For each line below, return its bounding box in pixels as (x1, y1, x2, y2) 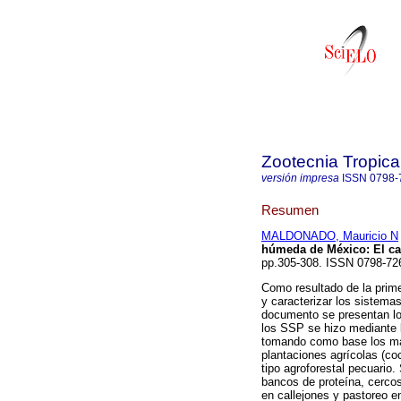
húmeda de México (261, 243, 366, 257)
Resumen (261, 201, 319, 218)
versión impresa (261, 172, 339, 184)
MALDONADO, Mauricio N (261, 229, 398, 243)
